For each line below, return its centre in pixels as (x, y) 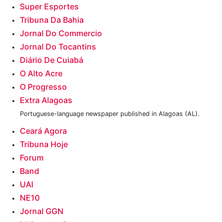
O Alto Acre (41, 73)
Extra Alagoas (46, 100)
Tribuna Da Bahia (52, 20)
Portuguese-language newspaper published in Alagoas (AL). (110, 114)
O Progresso (43, 87)
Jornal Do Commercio (61, 33)
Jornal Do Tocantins (58, 47)
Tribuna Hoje (44, 144)
